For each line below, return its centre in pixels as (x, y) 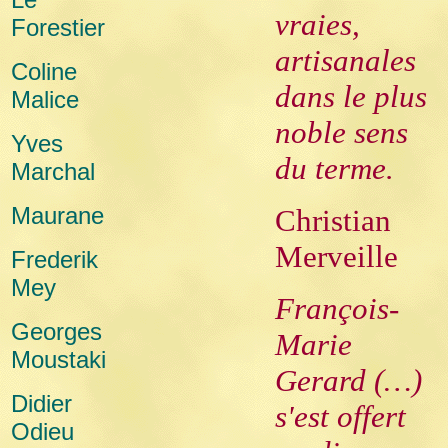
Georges (56, 331)
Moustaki (58, 359)
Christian (333, 220)
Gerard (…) (348, 380)
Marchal (53, 171)
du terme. (334, 168)
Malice (45, 99)
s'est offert (340, 416)
